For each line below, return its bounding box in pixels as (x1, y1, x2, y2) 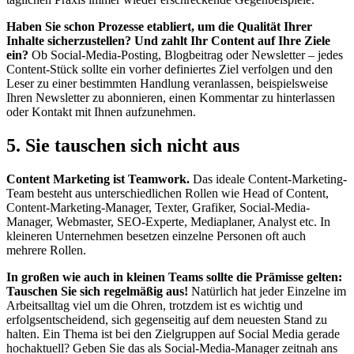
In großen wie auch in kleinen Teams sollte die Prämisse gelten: (6, 269, 342, 284)
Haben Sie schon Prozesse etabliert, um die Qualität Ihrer (6, 20, 312, 34)
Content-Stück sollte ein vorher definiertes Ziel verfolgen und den (6, 62, 333, 77)
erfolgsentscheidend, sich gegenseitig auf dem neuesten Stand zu (6, 312, 327, 326)
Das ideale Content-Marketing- (193, 171, 347, 186)
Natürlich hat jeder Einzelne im (188, 284, 346, 298)
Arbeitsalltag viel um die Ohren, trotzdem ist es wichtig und (6, 298, 303, 312)
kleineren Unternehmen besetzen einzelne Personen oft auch (6, 228, 306, 243)
